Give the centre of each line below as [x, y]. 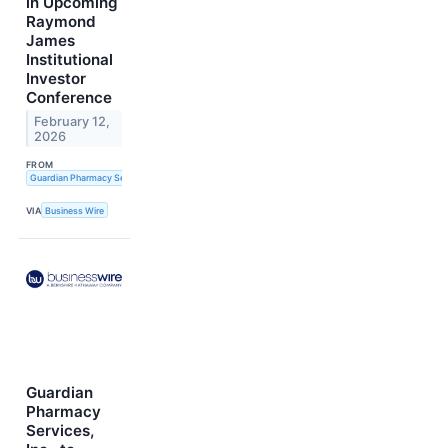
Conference [69, 97]
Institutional [69, 59]
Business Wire [75, 210]
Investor [56, 78]
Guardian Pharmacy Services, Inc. [99, 178]
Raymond [61, 21]
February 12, [72, 121]
